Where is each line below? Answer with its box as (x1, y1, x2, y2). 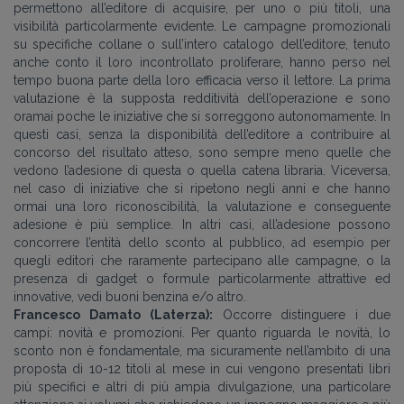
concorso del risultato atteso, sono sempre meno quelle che (14, 145, 390, 160)
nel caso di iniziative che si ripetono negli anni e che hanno (14, 181, 390, 196)
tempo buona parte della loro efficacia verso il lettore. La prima (14, 73, 390, 87)
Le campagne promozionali (222, 19, 391, 33)
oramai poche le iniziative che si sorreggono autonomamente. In (14, 109, 390, 124)
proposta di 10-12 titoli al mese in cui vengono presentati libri (14, 362, 390, 376)
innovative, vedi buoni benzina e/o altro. (14, 289, 246, 304)
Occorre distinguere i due (212, 308, 391, 322)
